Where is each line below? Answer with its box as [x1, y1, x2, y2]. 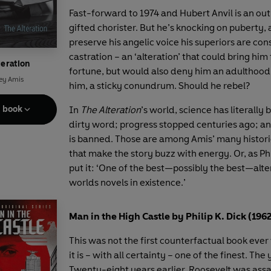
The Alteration [80, 103, 141, 116]
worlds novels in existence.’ [69, 176, 186, 188]
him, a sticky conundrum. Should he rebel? [69, 79, 250, 91]
